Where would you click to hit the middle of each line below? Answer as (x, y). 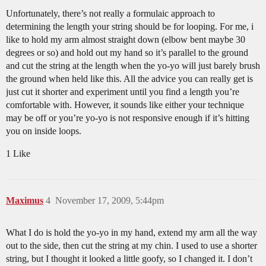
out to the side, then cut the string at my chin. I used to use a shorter (132, 246)
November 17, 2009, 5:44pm (110, 201)
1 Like (18, 154)
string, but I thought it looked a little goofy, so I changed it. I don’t (129, 259)
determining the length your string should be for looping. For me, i (130, 27)
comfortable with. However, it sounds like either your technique (125, 105)
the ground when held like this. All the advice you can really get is (129, 79)
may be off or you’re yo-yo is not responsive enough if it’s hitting (128, 118)
